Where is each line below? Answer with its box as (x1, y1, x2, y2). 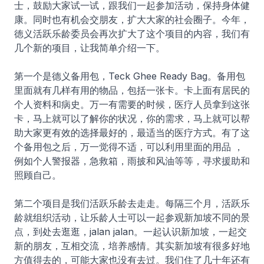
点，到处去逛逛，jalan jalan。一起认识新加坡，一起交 (14, 226, 247, 238)
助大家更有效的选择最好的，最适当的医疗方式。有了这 (14, 127, 250, 139)
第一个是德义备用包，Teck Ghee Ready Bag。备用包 (14, 70, 245, 82)
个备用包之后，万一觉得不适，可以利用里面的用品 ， (14, 141, 243, 153)
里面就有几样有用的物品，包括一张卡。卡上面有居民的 (14, 84, 250, 97)
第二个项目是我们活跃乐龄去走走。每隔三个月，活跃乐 (14, 197, 250, 210)
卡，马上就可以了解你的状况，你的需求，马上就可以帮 (14, 113, 250, 125)
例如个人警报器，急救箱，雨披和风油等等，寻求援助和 (14, 155, 250, 167)
